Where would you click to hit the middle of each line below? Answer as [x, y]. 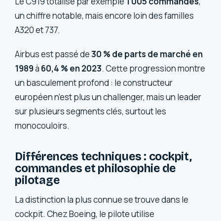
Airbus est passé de [53, 54]
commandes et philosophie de [95, 169]
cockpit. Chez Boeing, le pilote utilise [85, 214]
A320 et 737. [38, 30]
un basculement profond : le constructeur [94, 83]
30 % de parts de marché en [147, 54]
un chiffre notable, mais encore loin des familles [105, 15]
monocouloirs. [42, 126]
